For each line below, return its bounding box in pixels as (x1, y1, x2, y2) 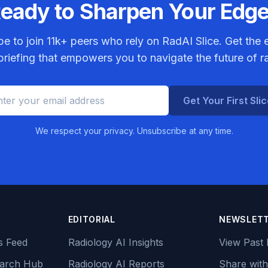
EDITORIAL (68, 214, 115, 224)
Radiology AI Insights (68, 236, 163, 248)
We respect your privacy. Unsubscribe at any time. (35, 126, 233, 136)
